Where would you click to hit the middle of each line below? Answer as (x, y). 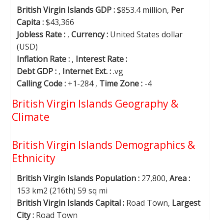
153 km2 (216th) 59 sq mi (62, 191)
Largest (186, 203)
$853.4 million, (144, 10)
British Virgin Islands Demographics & (103, 145)
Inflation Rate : (44, 59)
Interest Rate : (101, 59)
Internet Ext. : (88, 71)
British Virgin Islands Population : (79, 178)
